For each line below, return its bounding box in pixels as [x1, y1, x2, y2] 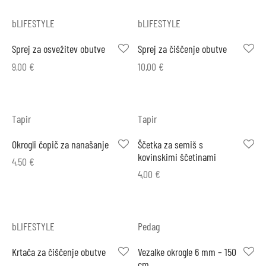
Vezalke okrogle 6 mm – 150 [137, 245, 236, 259]
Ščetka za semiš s [137, 137, 203, 151]
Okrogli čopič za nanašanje [12, 137, 109, 151]
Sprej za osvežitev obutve [12, 42, 105, 55]
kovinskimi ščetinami [137, 150, 216, 163]
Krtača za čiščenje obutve [12, 245, 106, 259]
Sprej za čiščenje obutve [137, 42, 227, 55]
